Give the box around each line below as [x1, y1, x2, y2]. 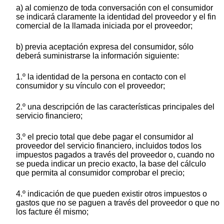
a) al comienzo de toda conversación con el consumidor [16, 3, 213, 12]
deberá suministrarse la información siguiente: [16, 51, 179, 60]
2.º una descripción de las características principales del [16, 102, 214, 111]
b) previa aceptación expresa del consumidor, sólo [16, 42, 193, 51]
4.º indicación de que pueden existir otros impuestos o [16, 189, 207, 198]
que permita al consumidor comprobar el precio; [16, 168, 184, 177]
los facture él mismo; [16, 207, 88, 216]
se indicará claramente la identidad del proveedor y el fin [16, 12, 216, 21]
